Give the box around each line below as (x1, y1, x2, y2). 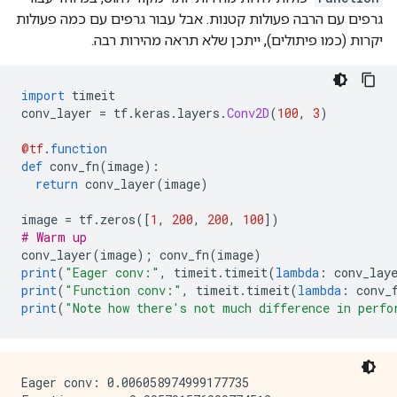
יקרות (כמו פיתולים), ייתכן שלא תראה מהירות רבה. (91, 32, 383, 49)
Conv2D (227, 105, 269, 121)
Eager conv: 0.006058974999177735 (21, 374, 249, 391)
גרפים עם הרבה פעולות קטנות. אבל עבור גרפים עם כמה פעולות (16, 11, 383, 27)
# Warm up (21, 229, 87, 245)
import (21, 87, 65, 104)
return (35, 175, 78, 192)
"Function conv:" (65, 282, 182, 299)
